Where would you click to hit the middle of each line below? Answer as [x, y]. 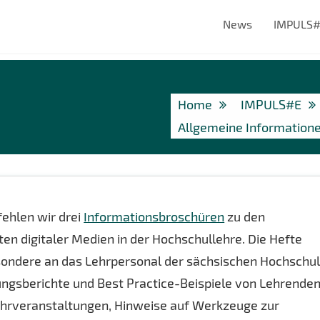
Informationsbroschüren [154, 216]
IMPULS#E [271, 104]
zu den [245, 216]
